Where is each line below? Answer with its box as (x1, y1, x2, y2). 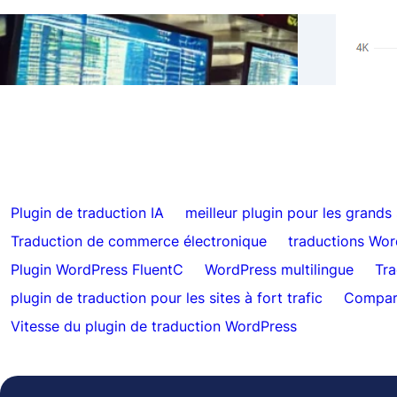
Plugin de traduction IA (11, 204, 164, 222)
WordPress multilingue (205, 261, 354, 278)
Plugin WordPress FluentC (11, 261, 183, 278)
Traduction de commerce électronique (11, 232, 267, 250)
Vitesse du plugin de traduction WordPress (11, 317, 297, 335)
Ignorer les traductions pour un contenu (71, 35, 272, 49)
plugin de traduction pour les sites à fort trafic (11, 289, 323, 307)
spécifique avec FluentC (71, 51, 194, 65)
